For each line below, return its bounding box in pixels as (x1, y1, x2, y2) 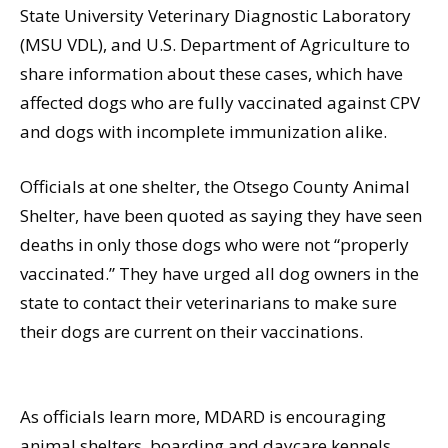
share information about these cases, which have (20, 62, 403, 86)
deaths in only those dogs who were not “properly (20, 233, 409, 257)
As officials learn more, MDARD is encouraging (20, 405, 386, 429)
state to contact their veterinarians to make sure (20, 291, 397, 315)
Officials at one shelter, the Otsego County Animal (20, 175, 410, 199)
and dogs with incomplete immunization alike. (20, 120, 387, 144)
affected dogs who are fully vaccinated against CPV (20, 91, 420, 115)
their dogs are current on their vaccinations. (20, 320, 363, 344)
